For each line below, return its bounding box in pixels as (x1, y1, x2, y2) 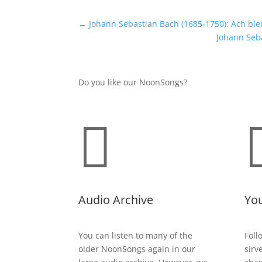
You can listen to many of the (78, 230, 193, 242)
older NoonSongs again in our (78, 243, 196, 255)
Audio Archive (78, 191, 154, 208)
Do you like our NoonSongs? (78, 77, 188, 88)
